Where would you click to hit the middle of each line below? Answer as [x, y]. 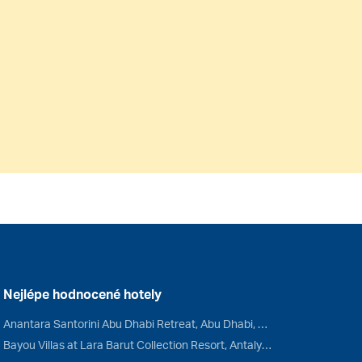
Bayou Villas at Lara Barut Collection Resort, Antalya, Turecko [266, 344]
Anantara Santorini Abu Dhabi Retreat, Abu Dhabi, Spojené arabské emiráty [262, 323]
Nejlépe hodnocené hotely [82, 294]
